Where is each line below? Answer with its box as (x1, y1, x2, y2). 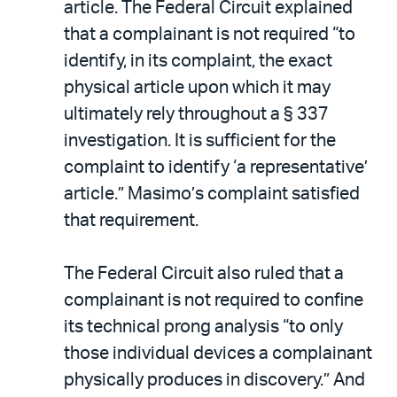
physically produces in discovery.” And (64, 370, 365, 389)
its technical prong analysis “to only (64, 317, 343, 336)
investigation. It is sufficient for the (64, 131, 336, 150)
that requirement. (64, 211, 202, 230)
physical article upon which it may (64, 78, 331, 97)
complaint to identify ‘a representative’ (64, 158, 368, 176)
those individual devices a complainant (64, 344, 372, 362)
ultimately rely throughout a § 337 (64, 105, 329, 123)
